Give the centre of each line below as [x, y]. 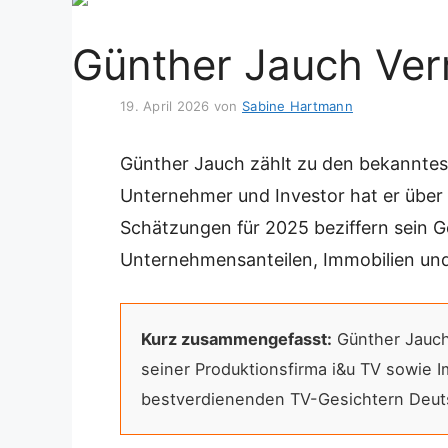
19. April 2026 [165, 105]
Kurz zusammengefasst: [236, 339]
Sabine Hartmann [297, 105]
